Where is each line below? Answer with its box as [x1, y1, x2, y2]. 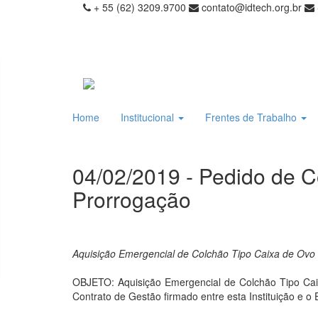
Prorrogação [72, 184, 191, 214]
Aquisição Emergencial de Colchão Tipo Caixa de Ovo [72, 246, 315, 261]
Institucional [121, 110, 177, 124]
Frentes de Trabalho [205, 110, 300, 124]
